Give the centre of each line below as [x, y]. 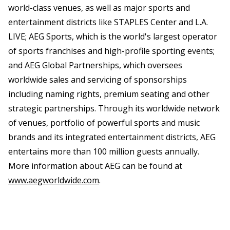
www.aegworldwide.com [54, 180]
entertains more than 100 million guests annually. [104, 151]
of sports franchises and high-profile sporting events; [111, 51]
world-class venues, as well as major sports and [99, 7]
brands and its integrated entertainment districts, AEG [112, 137]
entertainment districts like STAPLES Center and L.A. [108, 22]
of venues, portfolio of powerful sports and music [104, 122]
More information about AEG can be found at [95, 166]
